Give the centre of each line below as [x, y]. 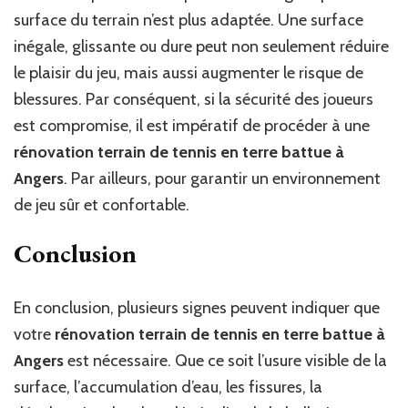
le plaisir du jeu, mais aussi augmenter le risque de [189, 72]
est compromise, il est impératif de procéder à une [192, 125]
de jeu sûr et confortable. [102, 204]
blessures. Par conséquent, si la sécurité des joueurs [194, 99]
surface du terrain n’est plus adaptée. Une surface [189, 20]
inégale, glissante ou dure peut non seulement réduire [201, 46]
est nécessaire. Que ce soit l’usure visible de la [225, 360]
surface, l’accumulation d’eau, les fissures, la [168, 387]
